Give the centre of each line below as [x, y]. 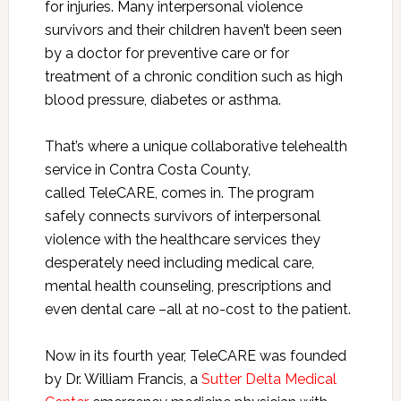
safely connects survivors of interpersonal [182, 216]
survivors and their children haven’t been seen [193, 30]
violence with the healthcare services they [182, 239]
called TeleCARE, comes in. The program [179, 192]
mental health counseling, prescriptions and [188, 286]
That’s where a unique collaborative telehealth [196, 146]
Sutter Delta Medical [269, 379]
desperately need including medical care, [179, 262]
